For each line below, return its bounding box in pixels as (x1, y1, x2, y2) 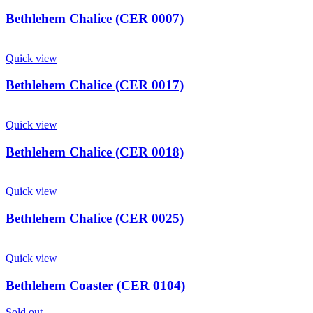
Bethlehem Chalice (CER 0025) (6, 211, 184, 226)
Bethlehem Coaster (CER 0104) (6, 277, 185, 293)
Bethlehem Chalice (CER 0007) (6, 10, 184, 26)
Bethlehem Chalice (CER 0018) (6, 144, 184, 159)
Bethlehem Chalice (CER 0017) (6, 78, 184, 93)
